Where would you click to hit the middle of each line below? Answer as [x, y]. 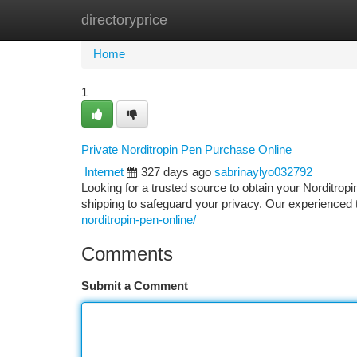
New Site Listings [206, 20]
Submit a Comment [135, 286]
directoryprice [124, 20]
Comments [127, 254]
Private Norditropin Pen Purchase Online [186, 150]
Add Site [297, 20]
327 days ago [176, 172]
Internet [104, 172]
